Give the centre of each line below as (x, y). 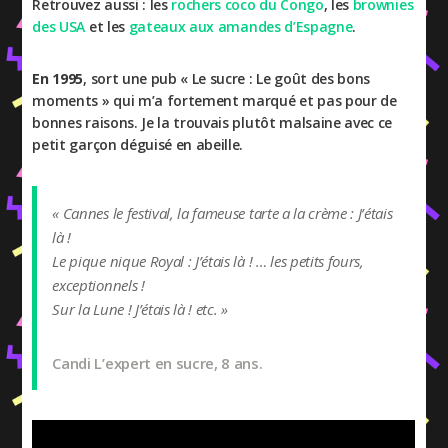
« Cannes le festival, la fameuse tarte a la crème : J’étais (222, 213)
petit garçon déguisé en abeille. (138, 144)
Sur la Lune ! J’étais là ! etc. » (140, 309)
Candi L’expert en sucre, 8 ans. (157, 363)
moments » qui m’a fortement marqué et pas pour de (214, 100)
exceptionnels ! (98, 285)
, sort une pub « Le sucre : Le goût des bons (227, 78)
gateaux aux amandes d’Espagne (240, 26)
